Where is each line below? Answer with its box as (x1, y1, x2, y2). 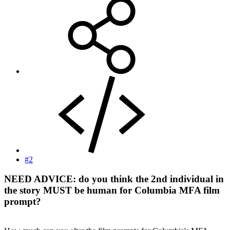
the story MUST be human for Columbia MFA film (4, 185, 220, 196)
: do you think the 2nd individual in (73, 174, 224, 185)
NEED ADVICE (4, 174, 73, 185)
